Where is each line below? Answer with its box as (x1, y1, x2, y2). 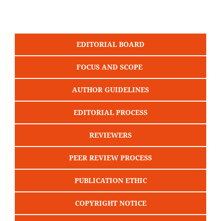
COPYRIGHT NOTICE (74, 198, 147, 208)
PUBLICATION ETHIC (74, 175, 147, 185)
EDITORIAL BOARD (76, 39, 145, 49)
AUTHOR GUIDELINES (72, 84, 149, 94)
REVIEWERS (89, 130, 132, 140)
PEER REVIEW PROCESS (69, 152, 152, 162)
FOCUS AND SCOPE (76, 62, 145, 72)
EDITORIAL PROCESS (74, 107, 147, 117)
